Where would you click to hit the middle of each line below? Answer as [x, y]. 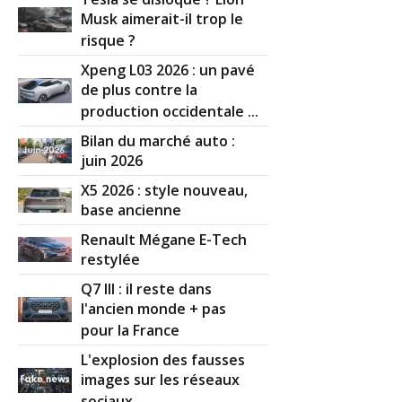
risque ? [109, 42]
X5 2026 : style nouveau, [165, 191]
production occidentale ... [170, 113]
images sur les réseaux [161, 381]
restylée [111, 261]
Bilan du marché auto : [158, 141]
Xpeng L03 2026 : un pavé [168, 70]
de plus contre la [140, 91]
